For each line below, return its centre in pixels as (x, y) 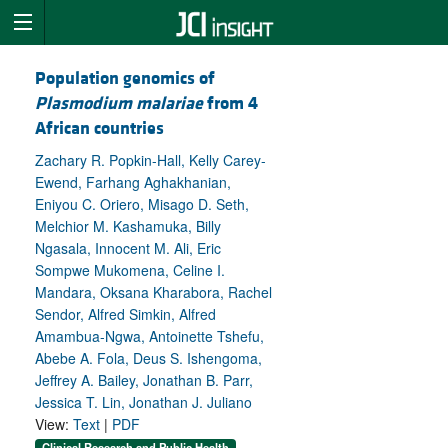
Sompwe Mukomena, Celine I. (130, 270)
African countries (99, 129)
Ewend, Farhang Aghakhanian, (133, 182)
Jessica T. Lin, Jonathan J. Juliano (143, 402)
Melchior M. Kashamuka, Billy (128, 226)
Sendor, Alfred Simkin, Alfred (125, 314)
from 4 (230, 104)
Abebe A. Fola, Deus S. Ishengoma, (148, 358)
